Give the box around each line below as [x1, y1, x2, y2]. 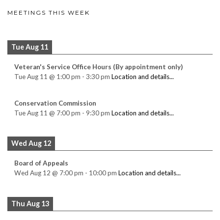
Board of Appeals [14, 159, 68, 167]
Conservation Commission [14, 99, 96, 107]
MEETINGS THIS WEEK [7, 9, 90, 17]
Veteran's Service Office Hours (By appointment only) [14, 63, 183, 71]
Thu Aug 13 [11, 199, 49, 208]
